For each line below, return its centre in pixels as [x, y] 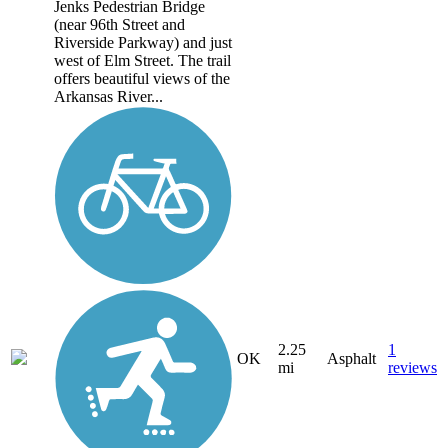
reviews [412, 368]
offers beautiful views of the [142, 79]
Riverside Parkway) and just [143, 43]
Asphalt [351, 359]
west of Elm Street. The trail [142, 61]
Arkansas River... [108, 97]
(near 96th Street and [119, 25]
